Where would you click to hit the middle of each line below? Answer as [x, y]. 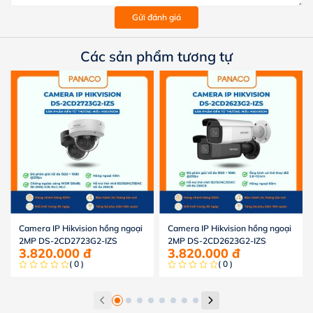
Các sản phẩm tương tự [156, 56]
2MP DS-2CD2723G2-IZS [68, 240]
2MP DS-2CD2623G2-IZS [217, 240]
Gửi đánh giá [156, 17]
